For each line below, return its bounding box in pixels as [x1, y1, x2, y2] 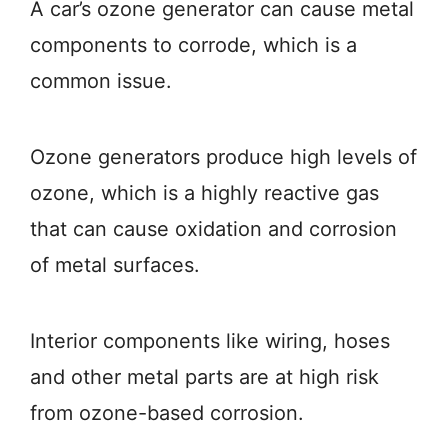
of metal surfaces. [30, 253, 200, 277]
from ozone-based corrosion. [30, 401, 304, 425]
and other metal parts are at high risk [30, 365, 379, 389]
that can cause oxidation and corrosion [30, 217, 397, 241]
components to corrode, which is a [30, 33, 357, 57]
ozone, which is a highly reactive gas [30, 181, 379, 205]
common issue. [30, 69, 172, 93]
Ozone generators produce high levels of [30, 145, 417, 169]
